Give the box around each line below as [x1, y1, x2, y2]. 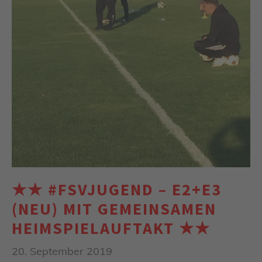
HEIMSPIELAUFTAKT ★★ [12, 217, 211, 239]
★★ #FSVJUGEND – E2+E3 [12, 178, 222, 200]
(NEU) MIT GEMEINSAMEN [12, 198, 216, 219]
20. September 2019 [12, 244, 112, 258]
